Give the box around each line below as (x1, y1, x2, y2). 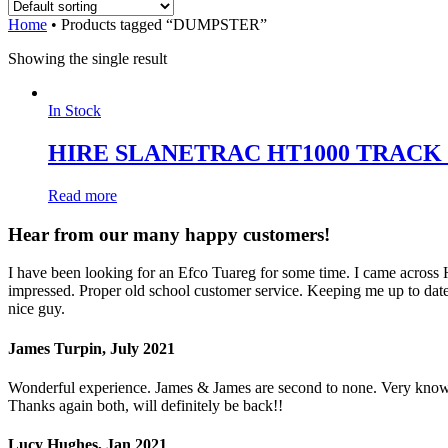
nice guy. (8, 300, 65, 318)
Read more (48, 186, 117, 204)
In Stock (48, 102, 101, 120)
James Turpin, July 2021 (8, 339, 175, 357)
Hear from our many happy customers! (8, 223, 330, 245)
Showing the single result (8, 50, 167, 68)
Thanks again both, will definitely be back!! (8, 396, 283, 414)
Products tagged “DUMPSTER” (57, 16, 267, 34)
